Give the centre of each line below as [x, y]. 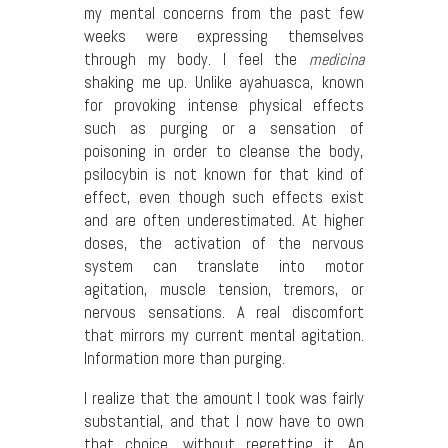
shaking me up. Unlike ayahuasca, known [224, 83]
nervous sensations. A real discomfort [224, 313]
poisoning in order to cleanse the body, [224, 152]
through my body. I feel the [196, 60]
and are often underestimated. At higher [224, 221]
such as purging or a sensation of [224, 129]
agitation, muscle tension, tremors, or [224, 290]
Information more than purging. [184, 359]
